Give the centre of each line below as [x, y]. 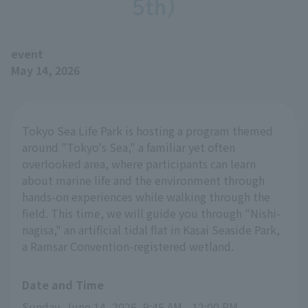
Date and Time [63, 285]
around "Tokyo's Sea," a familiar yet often [129, 147]
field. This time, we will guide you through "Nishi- [151, 213]
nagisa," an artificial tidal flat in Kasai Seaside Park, [151, 230]
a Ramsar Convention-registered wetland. [128, 246]
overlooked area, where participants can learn [139, 164]
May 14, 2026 [45, 70]
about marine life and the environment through [143, 180]
